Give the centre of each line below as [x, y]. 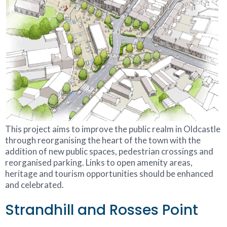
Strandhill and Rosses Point [102, 210]
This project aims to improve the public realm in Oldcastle [113, 129]
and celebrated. [34, 184]
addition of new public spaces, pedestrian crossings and [109, 151]
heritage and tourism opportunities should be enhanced [109, 173]
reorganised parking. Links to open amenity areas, [99, 162]
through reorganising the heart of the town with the [103, 140]
